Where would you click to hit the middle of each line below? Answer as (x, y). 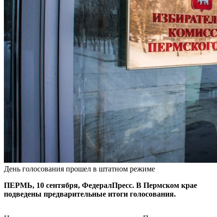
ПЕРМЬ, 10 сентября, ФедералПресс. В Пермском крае (101, 185)
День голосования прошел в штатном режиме (79, 169)
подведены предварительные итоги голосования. (90, 194)
